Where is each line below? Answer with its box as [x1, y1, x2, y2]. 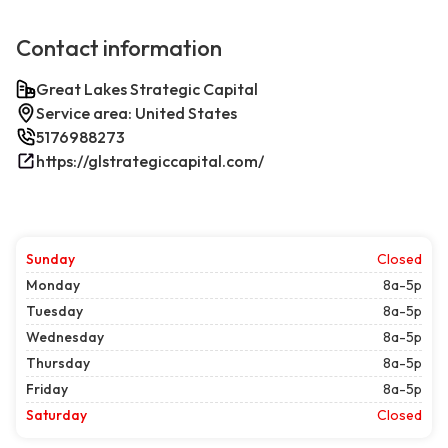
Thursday [26, 354, 90, 373]
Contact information [16, 34, 222, 63]
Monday [26, 276, 80, 295]
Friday [26, 380, 68, 399]
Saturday [26, 406, 87, 425]
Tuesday [26, 302, 83, 321]
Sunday [26, 250, 75, 269]
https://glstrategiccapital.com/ [36, 151, 264, 172]
